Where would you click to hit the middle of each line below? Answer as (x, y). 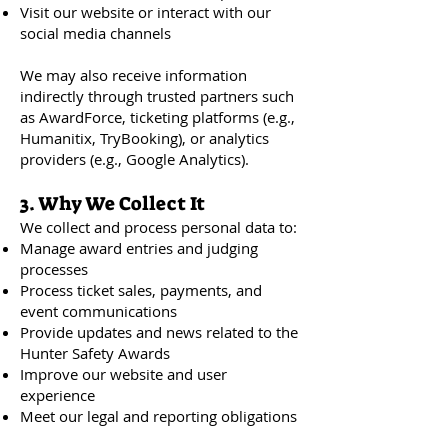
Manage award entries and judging (139, 248)
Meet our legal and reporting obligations (158, 416)
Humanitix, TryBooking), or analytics (144, 138)
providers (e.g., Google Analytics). (134, 159)
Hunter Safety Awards (95, 353)
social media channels (95, 33)
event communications (98, 311)
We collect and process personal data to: (158, 227)
